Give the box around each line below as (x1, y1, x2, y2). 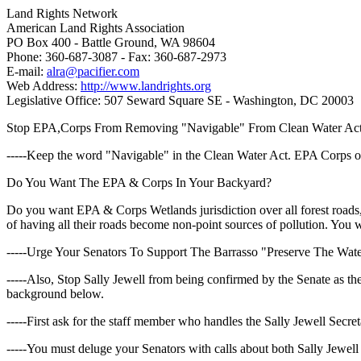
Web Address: (6, 79, 81, 93)
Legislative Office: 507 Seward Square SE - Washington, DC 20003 (6, 93, 354, 107)
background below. (6, 287, 104, 301)
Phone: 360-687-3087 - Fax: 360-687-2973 (6, 50, 226, 64)
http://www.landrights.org (81, 79, 211, 93)
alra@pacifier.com (47, 64, 139, 78)
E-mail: (6, 64, 47, 78)
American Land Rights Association (6, 21, 185, 35)
